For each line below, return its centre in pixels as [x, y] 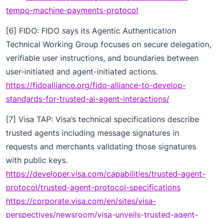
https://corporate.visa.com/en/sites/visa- [81, 201]
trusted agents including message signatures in [92, 133]
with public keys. [37, 160]
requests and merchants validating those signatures [101, 147]
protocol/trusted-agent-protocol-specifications [93, 188]
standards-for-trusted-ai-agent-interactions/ [88, 99]
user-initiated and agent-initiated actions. [82, 72]
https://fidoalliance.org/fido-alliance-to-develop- [96, 85]
